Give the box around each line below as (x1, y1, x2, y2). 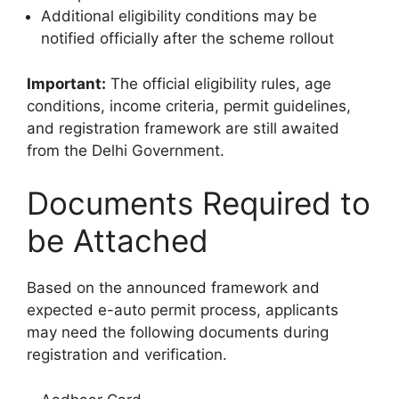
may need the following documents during (27, 323, 329, 342)
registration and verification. (27, 346, 227, 364)
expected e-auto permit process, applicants (27, 301, 338, 320)
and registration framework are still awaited (27, 118, 339, 137)
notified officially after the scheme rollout (41, 29, 334, 48)
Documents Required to (27, 184, 370, 223)
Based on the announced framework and (27, 279, 320, 297)
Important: (27, 74, 106, 93)
